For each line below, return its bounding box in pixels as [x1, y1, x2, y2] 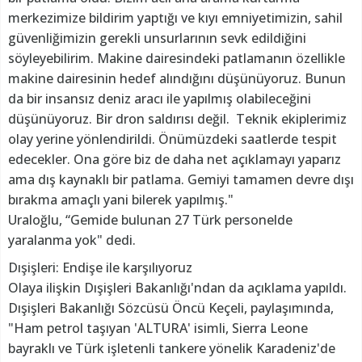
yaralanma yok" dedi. [8, 231, 136, 250]
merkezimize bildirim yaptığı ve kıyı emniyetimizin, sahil [8, 9, 343, 27]
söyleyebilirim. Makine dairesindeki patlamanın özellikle [8, 49, 345, 68]
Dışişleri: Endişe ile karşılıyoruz [8, 259, 192, 277]
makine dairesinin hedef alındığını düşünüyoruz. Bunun [8, 69, 346, 88]
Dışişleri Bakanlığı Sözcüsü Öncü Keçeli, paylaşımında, [8, 299, 334, 318]
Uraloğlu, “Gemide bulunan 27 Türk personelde [8, 211, 293, 229]
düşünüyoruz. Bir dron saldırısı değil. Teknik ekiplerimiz [8, 110, 347, 128]
